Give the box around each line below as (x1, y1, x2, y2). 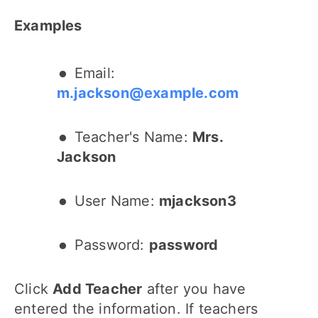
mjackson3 (158, 192, 236, 209)
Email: (74, 64, 115, 82)
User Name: (74, 192, 159, 209)
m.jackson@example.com (57, 84, 239, 102)
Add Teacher (53, 280, 143, 297)
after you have (142, 280, 246, 297)
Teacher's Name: (74, 128, 192, 146)
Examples (14, 16, 82, 34)
